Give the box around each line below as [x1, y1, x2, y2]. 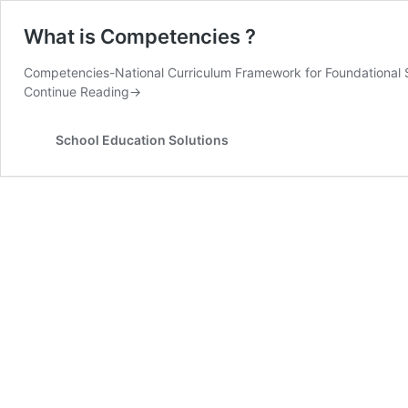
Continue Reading [24, 84, 129, 99]
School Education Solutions [56, 132, 229, 148]
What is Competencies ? [24, 25, 256, 48]
